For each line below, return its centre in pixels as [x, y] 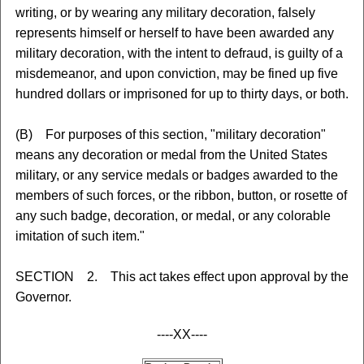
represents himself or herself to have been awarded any [174, 33]
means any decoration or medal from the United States [171, 155]
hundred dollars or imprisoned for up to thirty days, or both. [182, 94]
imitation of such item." [80, 236]
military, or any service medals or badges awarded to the [176, 175]
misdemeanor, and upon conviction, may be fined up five [176, 74]
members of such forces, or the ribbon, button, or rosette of [181, 195]
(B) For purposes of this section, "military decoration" [170, 134]
